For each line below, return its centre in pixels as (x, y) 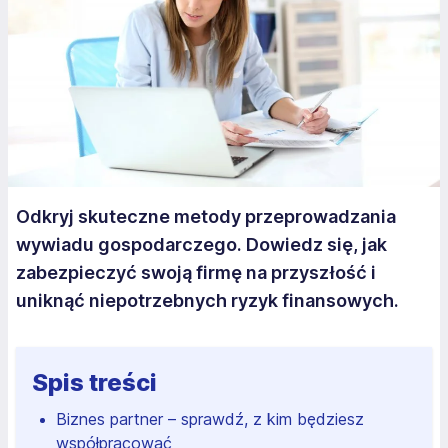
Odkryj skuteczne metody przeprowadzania (206, 216)
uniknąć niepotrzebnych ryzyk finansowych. (207, 300)
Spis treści (94, 382)
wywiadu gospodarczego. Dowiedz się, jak (201, 244)
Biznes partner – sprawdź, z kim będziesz (210, 418)
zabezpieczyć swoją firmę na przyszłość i (196, 272)
